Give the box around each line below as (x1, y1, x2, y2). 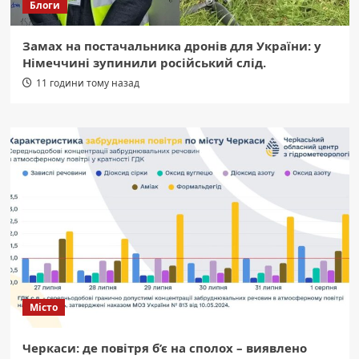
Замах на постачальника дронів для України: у (22, 38, 321, 54)
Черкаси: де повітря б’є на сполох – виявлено (22, 340, 307, 357)
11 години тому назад (35, 76, 139, 91)
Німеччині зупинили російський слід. (22, 54, 266, 71)
